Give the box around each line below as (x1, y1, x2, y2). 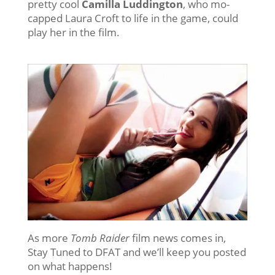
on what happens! (27, 258, 112, 273)
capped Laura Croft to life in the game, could (27, 10, 238, 25)
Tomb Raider (70, 230, 130, 245)
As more (27, 230, 71, 245)
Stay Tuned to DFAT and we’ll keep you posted (27, 244, 246, 259)
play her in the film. (27, 25, 120, 39)
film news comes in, (129, 230, 226, 245)
